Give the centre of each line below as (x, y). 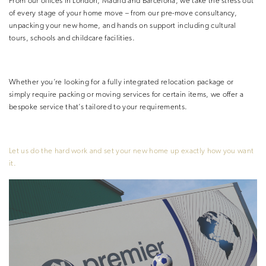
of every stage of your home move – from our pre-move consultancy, (123, 13)
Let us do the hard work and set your (70, 151)
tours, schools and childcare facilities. (72, 38)
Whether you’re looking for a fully (66, 82)
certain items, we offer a (203, 94)
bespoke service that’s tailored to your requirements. (98, 107)
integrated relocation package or (179, 82)
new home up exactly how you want (194, 151)
